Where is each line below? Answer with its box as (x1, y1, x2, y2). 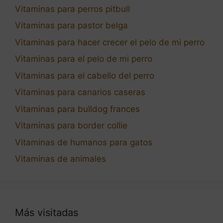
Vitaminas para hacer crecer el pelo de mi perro (15, 37, 205, 47)
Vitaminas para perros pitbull (15, 3, 130, 14)
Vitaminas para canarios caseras (15, 87, 145, 98)
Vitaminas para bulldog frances (15, 104, 140, 114)
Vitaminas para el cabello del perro (15, 70, 154, 81)
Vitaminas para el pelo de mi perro (15, 54, 152, 64)
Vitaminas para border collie (15, 120, 127, 131)
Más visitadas (15, 207, 78, 219)
